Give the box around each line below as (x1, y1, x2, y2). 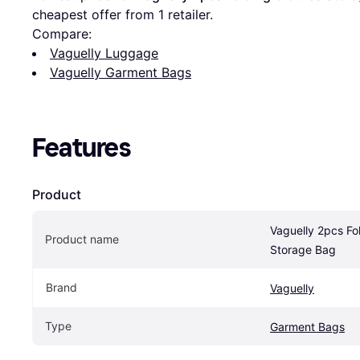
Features (32, 133, 131, 163)
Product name (45, 232, 119, 246)
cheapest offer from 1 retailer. (32, 6, 213, 22)
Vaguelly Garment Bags (50, 64, 191, 80)
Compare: (32, 26, 92, 42)
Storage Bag (270, 243, 336, 256)
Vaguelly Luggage (50, 45, 158, 61)
